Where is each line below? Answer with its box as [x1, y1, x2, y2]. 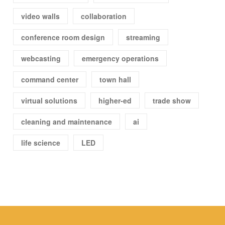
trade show [153, 95, 191, 106]
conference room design [21, 32, 105, 43]
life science [21, 138, 61, 148]
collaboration [81, 11, 127, 22]
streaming [126, 32, 161, 43]
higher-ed [98, 95, 132, 106]
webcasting [21, 53, 61, 64]
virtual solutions [21, 95, 78, 106]
